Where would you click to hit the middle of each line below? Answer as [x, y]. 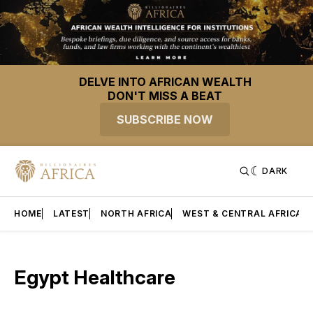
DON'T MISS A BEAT [165, 96]
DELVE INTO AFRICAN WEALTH [165, 82]
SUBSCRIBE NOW [165, 120]
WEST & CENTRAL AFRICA [243, 214]
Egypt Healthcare [95, 278]
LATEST [71, 214]
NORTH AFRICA [136, 214]
